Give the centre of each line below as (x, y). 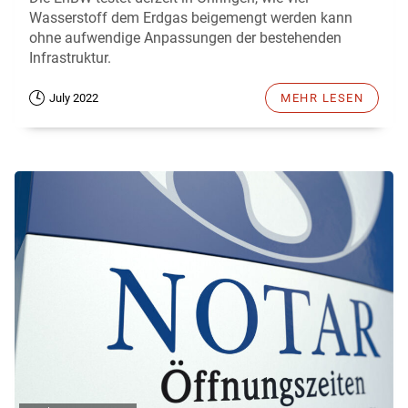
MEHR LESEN (322, 97)
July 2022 (74, 97)
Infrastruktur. (70, 57)
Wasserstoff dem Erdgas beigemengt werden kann (191, 17)
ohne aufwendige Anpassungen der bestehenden (185, 37)
